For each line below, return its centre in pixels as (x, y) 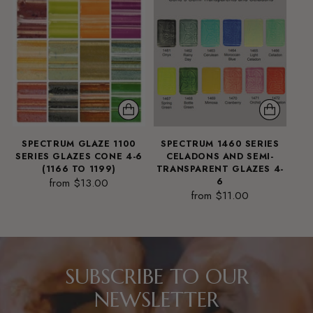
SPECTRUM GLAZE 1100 (79, 144)
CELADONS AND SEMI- (220, 157)
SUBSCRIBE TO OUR (156, 277)
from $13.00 (79, 183)
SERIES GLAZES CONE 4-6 (79, 157)
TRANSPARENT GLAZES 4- (220, 169)
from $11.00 (220, 196)
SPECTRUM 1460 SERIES (220, 144)
